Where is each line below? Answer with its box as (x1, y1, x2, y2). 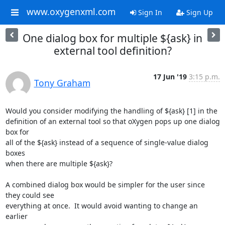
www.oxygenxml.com (26, 6, 116, 18)
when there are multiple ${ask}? (5, 159, 113, 168)
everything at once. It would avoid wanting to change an (5, 201, 198, 210)
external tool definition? (53, 44, 172, 58)
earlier (5, 211, 28, 221)
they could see (5, 190, 54, 200)
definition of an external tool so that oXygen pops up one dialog (5, 117, 220, 126)
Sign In (136, 8, 162, 17)
